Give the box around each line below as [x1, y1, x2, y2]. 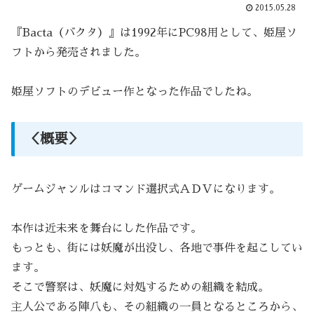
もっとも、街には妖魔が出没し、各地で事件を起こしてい [11, 243, 303, 254]
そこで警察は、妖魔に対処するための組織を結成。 [11, 282, 269, 294]
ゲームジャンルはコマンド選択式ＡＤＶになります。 [11, 183, 280, 195]
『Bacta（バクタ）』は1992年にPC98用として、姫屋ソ [11, 27, 297, 39]
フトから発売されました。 [11, 47, 146, 59]
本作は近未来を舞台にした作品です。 [11, 223, 202, 235]
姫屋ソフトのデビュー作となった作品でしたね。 [11, 86, 258, 98]
